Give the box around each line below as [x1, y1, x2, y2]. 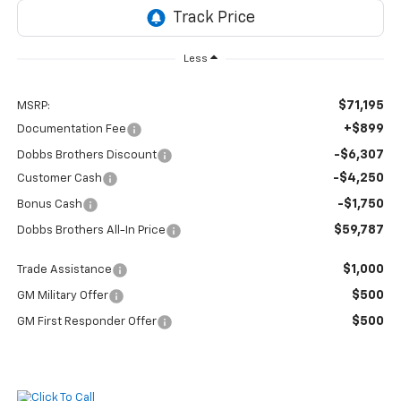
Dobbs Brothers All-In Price [16, 225, 166, 237]
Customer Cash [16, 173, 102, 185]
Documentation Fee [16, 124, 126, 136]
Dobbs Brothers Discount [16, 149, 157, 162]
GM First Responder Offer [16, 316, 157, 328]
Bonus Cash [16, 199, 82, 211]
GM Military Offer [16, 290, 108, 303]
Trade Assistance [16, 264, 112, 277]
